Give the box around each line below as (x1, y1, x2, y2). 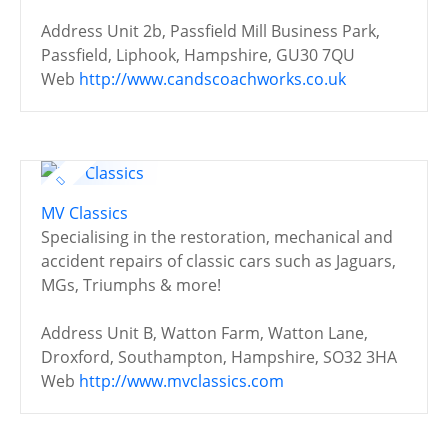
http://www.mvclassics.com (79, 369, 284, 392)
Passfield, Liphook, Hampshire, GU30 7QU (41, 43, 355, 66)
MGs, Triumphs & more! (41, 273, 221, 296)
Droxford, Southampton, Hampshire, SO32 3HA (41, 345, 397, 368)
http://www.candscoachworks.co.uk (79, 67, 346, 90)
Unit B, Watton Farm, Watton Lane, (107, 321, 368, 344)
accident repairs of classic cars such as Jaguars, (41, 249, 396, 272)
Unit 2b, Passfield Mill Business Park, (107, 19, 380, 42)
